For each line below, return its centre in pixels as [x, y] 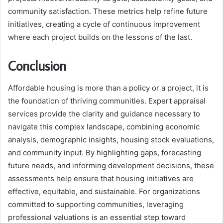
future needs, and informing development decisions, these [111, 165]
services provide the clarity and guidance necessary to [104, 113]
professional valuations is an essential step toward [97, 217]
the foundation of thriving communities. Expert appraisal [107, 101]
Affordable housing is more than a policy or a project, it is [108, 88]
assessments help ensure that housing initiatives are [101, 178]
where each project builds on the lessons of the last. [100, 37]
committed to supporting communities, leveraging [96, 204]
